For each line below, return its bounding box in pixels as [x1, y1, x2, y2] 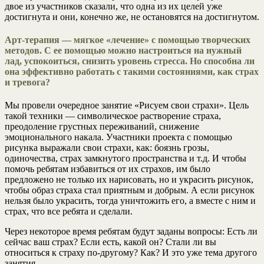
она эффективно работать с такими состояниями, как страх [5, 67, 259, 77]
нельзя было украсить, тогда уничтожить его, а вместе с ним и [5, 196, 256, 206]
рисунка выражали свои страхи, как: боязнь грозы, [5, 143, 209, 153]
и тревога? [5, 77, 50, 88]
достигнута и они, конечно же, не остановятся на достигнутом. [5, 11, 259, 22]
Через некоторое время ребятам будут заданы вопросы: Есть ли [5, 226, 258, 237]
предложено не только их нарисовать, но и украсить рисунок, [5, 174, 253, 185]
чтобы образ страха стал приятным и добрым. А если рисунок [5, 185, 255, 196]
